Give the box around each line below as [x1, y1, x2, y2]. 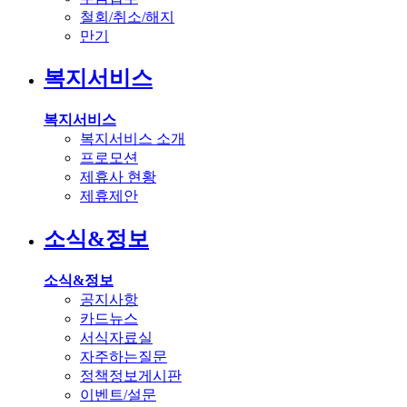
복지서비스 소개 [80, 131, 185, 147]
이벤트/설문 [80, 387, 156, 403]
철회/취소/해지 [80, 8, 174, 25]
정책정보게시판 [80, 368, 182, 384]
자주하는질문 [80, 349, 167, 365]
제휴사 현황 [80, 169, 156, 185]
